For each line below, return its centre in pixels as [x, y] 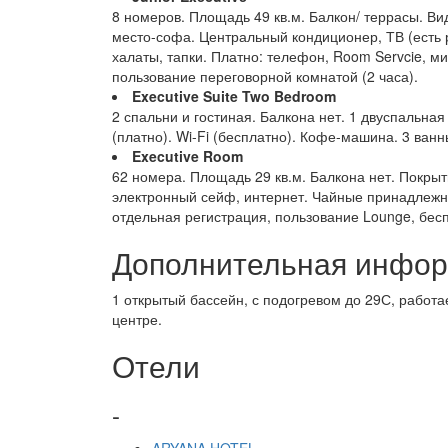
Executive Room [187, 156]
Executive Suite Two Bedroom [234, 96]
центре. [137, 319]
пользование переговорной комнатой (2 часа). [265, 76]
